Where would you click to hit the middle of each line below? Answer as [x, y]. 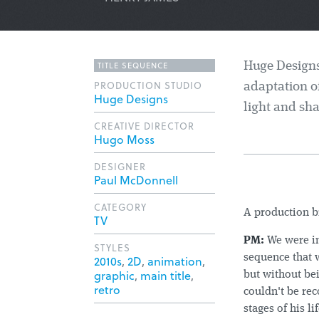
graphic [114, 275]
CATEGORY [120, 207]
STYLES [112, 247]
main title [166, 275]
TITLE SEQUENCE [133, 65]
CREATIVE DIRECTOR [144, 126]
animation [175, 261]
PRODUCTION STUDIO [148, 85]
